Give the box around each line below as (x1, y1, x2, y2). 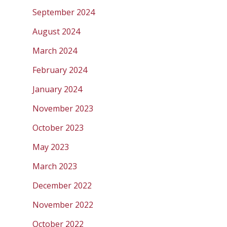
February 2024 (32, 64, 87, 76)
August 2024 (32, 26, 80, 37)
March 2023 (32, 161, 77, 172)
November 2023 (32, 103, 93, 115)
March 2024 (32, 45, 77, 57)
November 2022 (32, 199, 93, 211)
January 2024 (32, 84, 82, 95)
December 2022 (32, 180, 92, 192)
